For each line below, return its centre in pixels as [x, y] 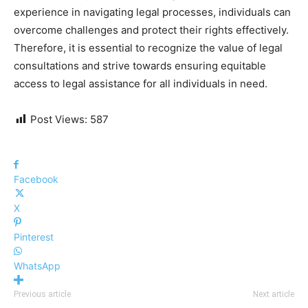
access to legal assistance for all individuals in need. [141, 83]
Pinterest [34, 236]
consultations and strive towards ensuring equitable [140, 65]
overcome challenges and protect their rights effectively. [151, 30]
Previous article [42, 294]
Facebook [36, 179]
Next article [274, 294]
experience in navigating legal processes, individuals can [152, 12]
